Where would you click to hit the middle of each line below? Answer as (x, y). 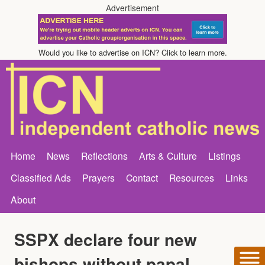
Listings (224, 155)
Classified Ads (41, 177)
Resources (192, 177)
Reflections (104, 155)
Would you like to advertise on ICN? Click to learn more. (132, 52)
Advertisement (132, 8)
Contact (142, 177)
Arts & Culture (168, 155)
